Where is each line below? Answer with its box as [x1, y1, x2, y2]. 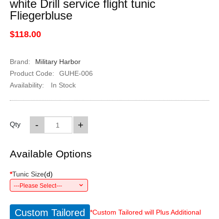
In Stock [48, 81, 76, 89]
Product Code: [9, 69, 54, 77]
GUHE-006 [59, 69, 93, 77]
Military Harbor [35, 58, 81, 66]
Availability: [9, 81, 44, 89]
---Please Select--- [13, 182, 62, 189]
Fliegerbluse [9, 9, 72, 22]
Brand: [9, 58, 30, 66]
